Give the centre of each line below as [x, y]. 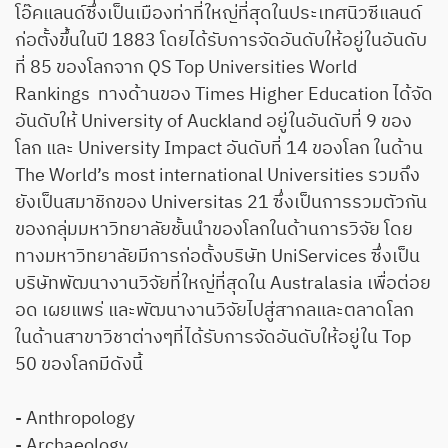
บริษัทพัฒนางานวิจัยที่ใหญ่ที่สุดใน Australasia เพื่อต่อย [223, 283]
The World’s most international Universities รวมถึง [217, 175]
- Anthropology [75, 418]
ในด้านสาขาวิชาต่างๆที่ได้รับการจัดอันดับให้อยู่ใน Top [213, 337]
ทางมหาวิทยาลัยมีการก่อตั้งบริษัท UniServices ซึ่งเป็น [217, 256]
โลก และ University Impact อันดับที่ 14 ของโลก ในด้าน [219, 148]
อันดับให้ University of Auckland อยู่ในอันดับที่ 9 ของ [213, 121]
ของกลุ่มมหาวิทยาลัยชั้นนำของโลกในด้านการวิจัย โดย [214, 229]
